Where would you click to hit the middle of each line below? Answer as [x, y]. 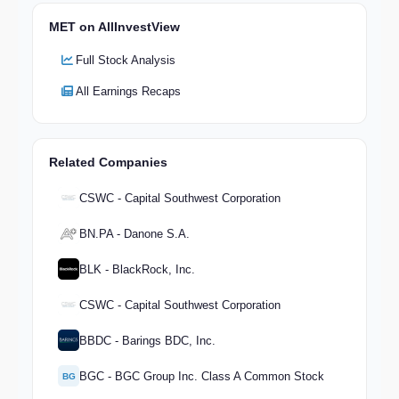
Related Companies [108, 163]
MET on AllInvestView [114, 27]
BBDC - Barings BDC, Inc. [147, 340]
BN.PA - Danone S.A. [134, 233]
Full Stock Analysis [126, 61]
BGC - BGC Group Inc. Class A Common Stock [202, 376]
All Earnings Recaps [128, 92]
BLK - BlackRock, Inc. [137, 269]
